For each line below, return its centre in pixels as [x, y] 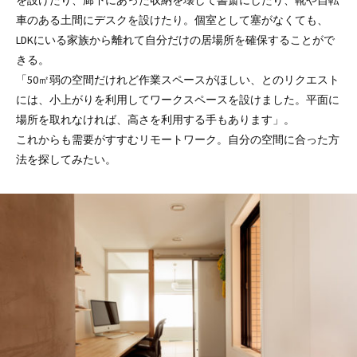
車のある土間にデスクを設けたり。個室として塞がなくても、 [172, 20]
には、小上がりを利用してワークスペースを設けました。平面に [178, 99]
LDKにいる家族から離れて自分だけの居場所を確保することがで [175, 39]
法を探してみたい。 [66, 159]
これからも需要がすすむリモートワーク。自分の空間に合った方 [178, 139]
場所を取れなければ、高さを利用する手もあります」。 [155, 119]
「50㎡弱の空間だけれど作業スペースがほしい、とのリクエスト [178, 79]
